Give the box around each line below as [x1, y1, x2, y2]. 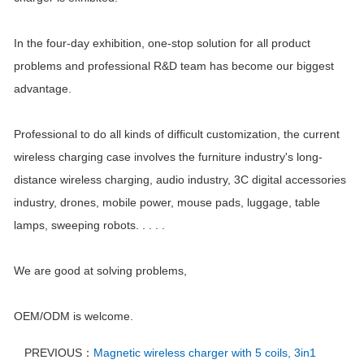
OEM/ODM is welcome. [14, 310, 133, 323]
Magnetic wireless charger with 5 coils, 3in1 [93, 346, 316, 360]
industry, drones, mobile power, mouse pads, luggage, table [14, 196, 320, 210]
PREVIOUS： [24, 346, 93, 360]
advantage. [14, 82, 71, 96]
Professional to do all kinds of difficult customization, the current [14, 128, 340, 141]
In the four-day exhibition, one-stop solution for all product [14, 37, 310, 50]
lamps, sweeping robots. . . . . [14, 219, 165, 232]
